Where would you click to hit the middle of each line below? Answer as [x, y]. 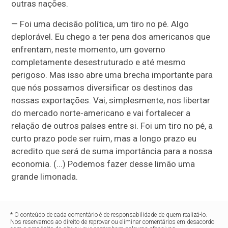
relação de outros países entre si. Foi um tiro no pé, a [112, 126]
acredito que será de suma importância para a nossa [112, 151]
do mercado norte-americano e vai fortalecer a [101, 113]
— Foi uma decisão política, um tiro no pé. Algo [100, 24]
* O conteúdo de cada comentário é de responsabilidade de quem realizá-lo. [109, 215]
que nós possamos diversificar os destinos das [102, 88]
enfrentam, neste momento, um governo [89, 49]
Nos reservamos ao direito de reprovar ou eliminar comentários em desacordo [112, 222]
